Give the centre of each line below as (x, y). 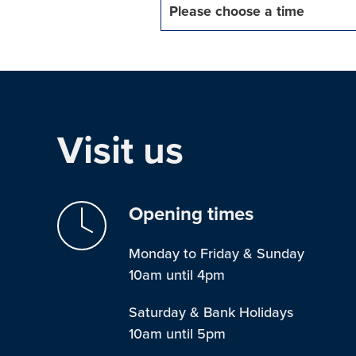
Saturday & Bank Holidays (211, 312)
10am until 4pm (177, 275)
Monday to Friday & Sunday (217, 253)
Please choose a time (236, 12)
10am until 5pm (177, 334)
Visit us (120, 151)
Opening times (191, 214)
